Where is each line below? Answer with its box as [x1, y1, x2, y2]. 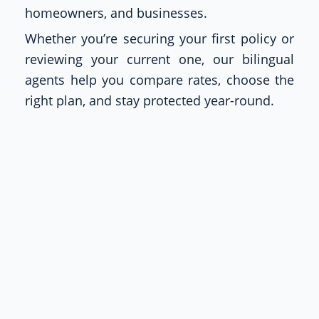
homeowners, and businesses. [25, 4, 207, 21]
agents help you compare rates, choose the [25, 70, 294, 88]
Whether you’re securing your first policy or [25, 29, 294, 47]
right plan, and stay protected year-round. [25, 91, 274, 109]
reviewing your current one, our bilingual [25, 50, 294, 68]
